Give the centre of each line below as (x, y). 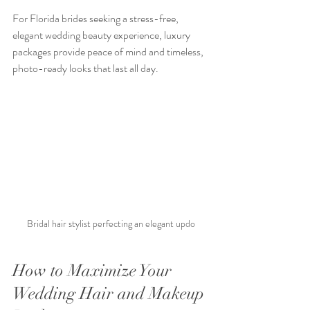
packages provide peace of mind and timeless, (109, 51)
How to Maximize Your (94, 270)
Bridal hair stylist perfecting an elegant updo (111, 223)
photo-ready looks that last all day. (85, 68)
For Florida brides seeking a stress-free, (97, 18)
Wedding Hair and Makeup (110, 293)
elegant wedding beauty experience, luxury (102, 35)
